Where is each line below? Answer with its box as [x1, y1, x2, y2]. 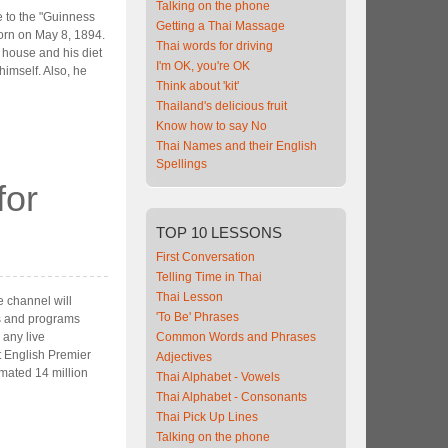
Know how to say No [156, 119, 267, 133]
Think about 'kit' [156, 79, 239, 93]
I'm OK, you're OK [156, 59, 250, 73]
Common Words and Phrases [156, 330, 316, 344]
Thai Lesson [156, 290, 223, 304]
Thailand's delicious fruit [156, 99, 287, 113]
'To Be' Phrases [156, 310, 239, 324]
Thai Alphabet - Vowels [156, 370, 280, 384]
